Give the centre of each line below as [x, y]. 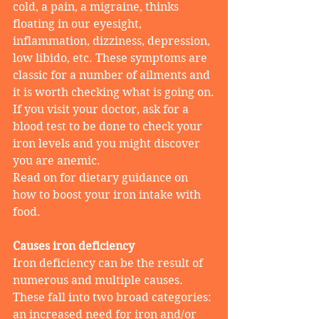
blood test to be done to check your [109, 127]
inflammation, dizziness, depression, [113, 41]
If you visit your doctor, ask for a [102, 110]
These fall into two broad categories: [114, 298]
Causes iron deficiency [74, 246]
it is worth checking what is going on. [114, 93]
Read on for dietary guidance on [102, 178]
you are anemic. [57, 161]
